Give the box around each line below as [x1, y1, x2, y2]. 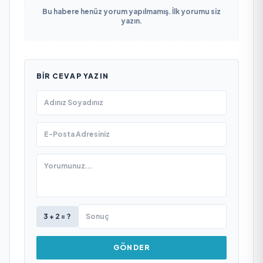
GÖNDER [113, 243, 150, 252]
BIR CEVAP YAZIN [36, 72, 109, 80]
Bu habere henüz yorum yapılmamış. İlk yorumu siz [42, 7, 221, 16]
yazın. [121, 16, 142, 25]
